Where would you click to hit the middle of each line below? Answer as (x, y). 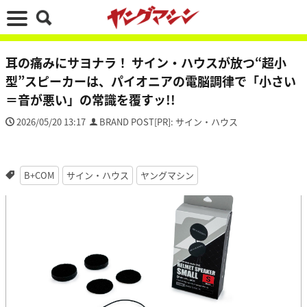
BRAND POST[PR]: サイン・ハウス (169, 122)
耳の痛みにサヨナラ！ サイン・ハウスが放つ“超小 (146, 62)
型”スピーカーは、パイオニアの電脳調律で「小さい (151, 81)
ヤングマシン (167, 175)
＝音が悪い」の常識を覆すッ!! (90, 99)
